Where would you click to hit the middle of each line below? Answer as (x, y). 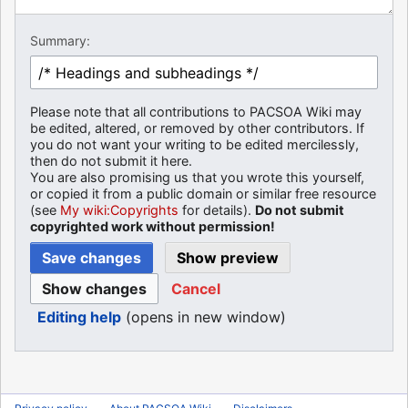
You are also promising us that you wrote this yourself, (197, 178)
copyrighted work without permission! (153, 227)
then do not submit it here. (111, 161)
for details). (217, 210)
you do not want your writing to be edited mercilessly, (194, 145)
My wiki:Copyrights (119, 210)
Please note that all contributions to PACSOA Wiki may (196, 112)
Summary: (60, 41)
